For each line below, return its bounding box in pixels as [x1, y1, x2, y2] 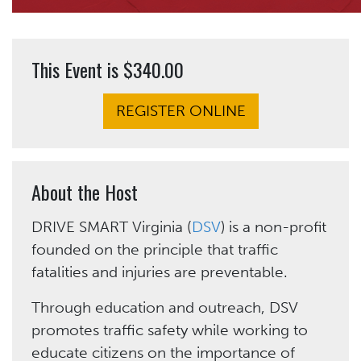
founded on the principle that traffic [31, 239, 278, 259]
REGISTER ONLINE [115, 101, 246, 120]
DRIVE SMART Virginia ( [31, 217, 192, 236]
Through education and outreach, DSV [31, 297, 298, 317]
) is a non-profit [221, 217, 326, 236]
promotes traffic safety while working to [31, 320, 308, 339]
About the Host [31, 176, 138, 206]
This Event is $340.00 [31, 54, 184, 84]
